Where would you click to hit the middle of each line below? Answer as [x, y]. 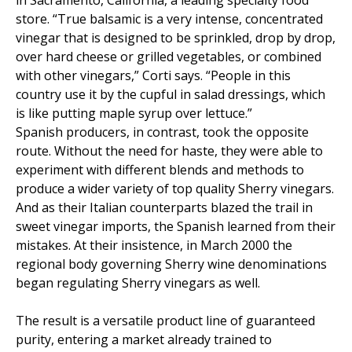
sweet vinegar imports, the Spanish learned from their [176, 226]
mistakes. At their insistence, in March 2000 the [154, 245]
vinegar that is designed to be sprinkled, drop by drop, [176, 37]
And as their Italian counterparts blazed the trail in [164, 207]
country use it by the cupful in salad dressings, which [170, 94]
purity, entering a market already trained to [144, 339]
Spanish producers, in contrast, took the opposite [162, 132]
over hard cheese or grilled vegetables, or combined [169, 56]
